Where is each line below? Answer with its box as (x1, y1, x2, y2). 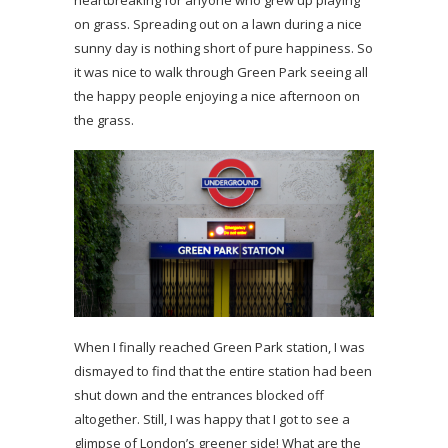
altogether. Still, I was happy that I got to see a (74, 409, 350, 428)
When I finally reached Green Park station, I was (74, 337, 365, 356)
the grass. (74, 110, 134, 129)
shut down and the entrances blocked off (74, 385, 324, 404)
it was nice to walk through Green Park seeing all (74, 62, 368, 81)
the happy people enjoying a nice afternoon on (74, 86, 360, 105)
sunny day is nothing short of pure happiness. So (74, 38, 373, 57)
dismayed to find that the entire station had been (74, 361, 372, 380)
